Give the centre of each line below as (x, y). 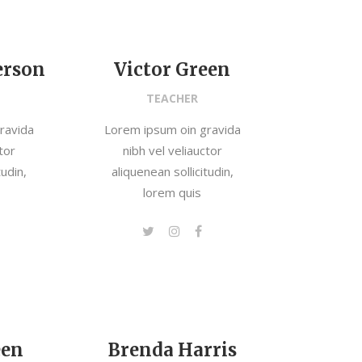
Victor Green (172, 69)
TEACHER (172, 98)
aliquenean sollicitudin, (172, 171)
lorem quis (172, 192)
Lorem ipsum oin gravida (172, 129)
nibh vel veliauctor (172, 150)
